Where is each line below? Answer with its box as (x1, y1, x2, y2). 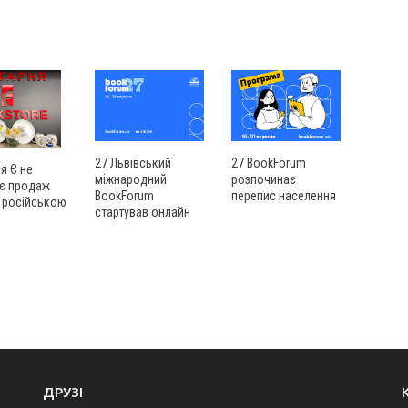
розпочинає (231, 171, 296, 187)
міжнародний (95, 171, 167, 187)
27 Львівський (95, 155, 171, 170)
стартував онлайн (95, 204, 190, 219)
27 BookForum (231, 155, 306, 170)
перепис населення (231, 188, 336, 203)
